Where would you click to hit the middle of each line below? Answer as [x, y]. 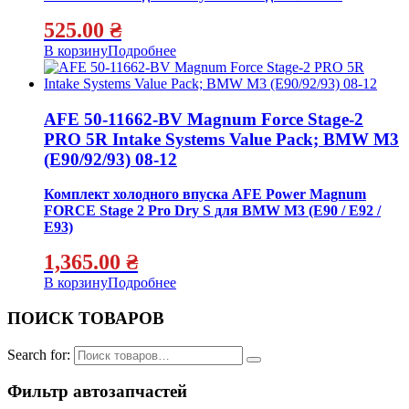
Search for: [39, 354]
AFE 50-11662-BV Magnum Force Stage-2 [204, 119]
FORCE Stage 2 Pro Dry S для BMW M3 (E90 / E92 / [212, 211]
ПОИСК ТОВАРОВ [86, 318]
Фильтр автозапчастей [97, 392]
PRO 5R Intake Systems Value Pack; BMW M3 [221, 139]
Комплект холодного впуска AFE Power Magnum [205, 194]
